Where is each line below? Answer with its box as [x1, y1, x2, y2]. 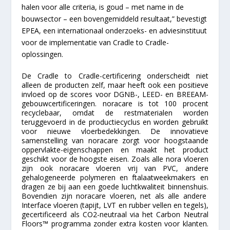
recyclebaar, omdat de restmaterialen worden [22, 108, 208, 118]
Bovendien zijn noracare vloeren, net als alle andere [22, 191, 208, 201]
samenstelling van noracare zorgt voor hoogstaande [22, 136, 208, 146]
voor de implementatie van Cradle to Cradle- [22, 37, 169, 47]
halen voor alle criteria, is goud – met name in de [22, 2, 184, 12]
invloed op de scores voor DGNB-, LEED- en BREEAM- [22, 89, 208, 100]
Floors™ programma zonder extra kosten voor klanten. [22, 219, 208, 229]
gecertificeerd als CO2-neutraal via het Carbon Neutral [22, 209, 208, 220]
